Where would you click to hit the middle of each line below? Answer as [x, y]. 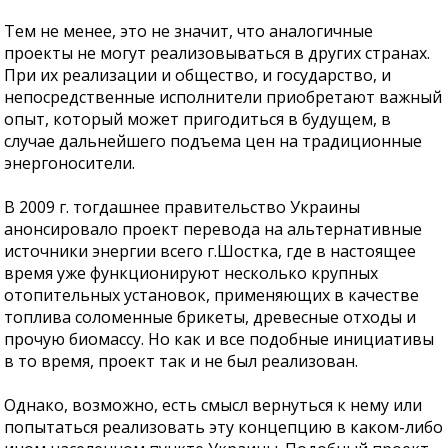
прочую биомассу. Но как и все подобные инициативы [219, 338]
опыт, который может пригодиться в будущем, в [198, 118]
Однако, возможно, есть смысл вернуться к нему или [213, 404]
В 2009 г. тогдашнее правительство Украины [182, 206]
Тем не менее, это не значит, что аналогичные [189, 30]
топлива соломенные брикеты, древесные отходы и [210, 316]
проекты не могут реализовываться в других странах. [217, 52]
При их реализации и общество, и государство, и [198, 74]
